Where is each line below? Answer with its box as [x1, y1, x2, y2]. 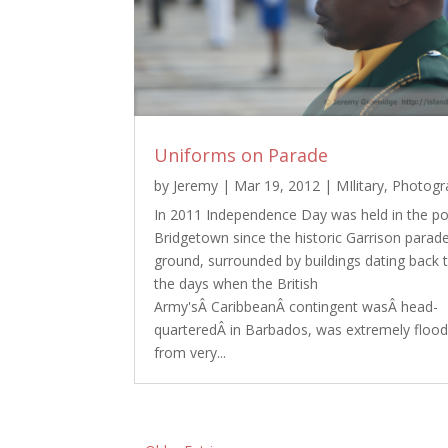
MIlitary [336, 175, 385, 195]
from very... [154, 342, 227, 362]
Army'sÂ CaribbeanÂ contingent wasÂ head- [154, 296, 439, 316]
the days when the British [154, 273, 319, 293]
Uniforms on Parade [154, 142, 329, 167]
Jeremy [173, 175, 219, 195]
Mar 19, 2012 [234, 175, 321, 195]
